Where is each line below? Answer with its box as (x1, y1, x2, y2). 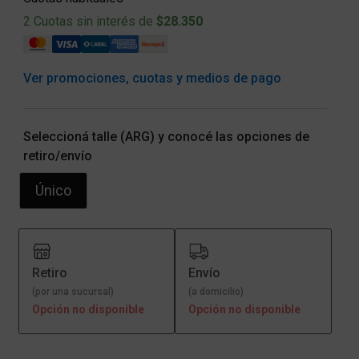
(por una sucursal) (31, 286, 114, 298)
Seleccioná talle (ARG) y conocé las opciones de (22, 128, 309, 144)
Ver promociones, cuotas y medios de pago (22, 70, 281, 86)
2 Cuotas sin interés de (22, 14, 156, 30)
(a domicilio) (188, 286, 244, 298)
